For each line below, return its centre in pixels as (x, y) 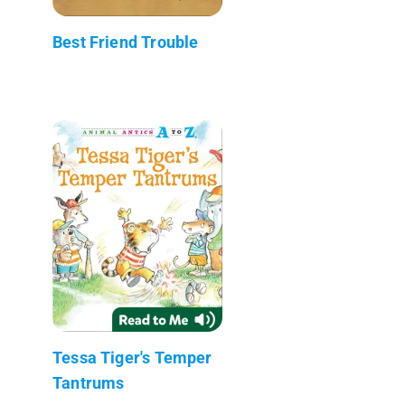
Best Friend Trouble (126, 42)
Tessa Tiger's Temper (132, 357)
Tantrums (89, 382)
